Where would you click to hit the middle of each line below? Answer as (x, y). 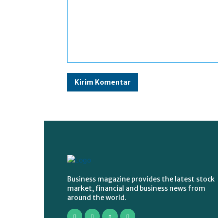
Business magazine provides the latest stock (141, 179)
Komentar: (83, 68)
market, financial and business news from (136, 189)
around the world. (97, 198)
